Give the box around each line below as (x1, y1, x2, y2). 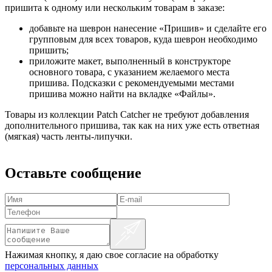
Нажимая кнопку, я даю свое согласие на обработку (5, 250, 219, 260)
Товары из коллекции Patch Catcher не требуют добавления (5, 109, 249, 120)
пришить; (29, 44, 69, 55)
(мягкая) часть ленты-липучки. (5, 131, 132, 141)
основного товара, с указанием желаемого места (29, 66, 229, 77)
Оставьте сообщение (5, 165, 141, 181)
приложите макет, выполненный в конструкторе (29, 55, 231, 66)
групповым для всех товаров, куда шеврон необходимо (29, 33, 257, 44)
